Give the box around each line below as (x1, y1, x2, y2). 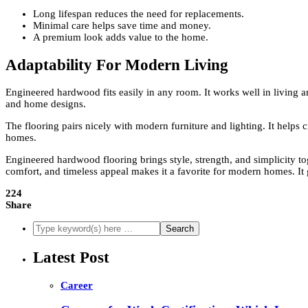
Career (60, 279, 93, 291)
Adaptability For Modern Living (5, 56, 228, 74)
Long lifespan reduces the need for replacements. (33, 8, 244, 20)
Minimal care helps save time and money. (33, 20, 211, 32)
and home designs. (5, 98, 86, 110)
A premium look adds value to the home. (33, 32, 208, 43)
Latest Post (33, 249, 109, 267)
